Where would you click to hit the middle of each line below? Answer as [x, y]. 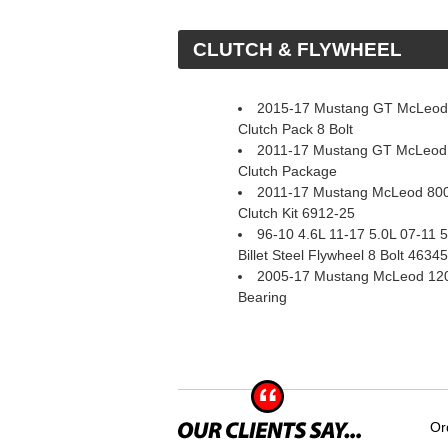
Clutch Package [287, 171]
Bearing [262, 297]
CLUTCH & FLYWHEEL [297, 49]
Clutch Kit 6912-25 [296, 213]
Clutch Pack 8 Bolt [295, 129]
